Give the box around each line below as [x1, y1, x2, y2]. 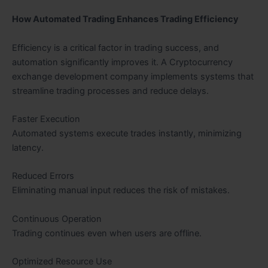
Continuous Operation [12, 213, 102, 224]
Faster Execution [12, 114, 80, 125]
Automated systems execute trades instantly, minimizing [12, 128, 242, 139]
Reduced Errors [12, 170, 74, 182]
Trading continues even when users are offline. [12, 227, 202, 239]
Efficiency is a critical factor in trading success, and [12, 42, 219, 53]
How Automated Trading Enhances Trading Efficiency [12, 14, 239, 25]
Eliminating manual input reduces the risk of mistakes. [12, 185, 230, 196]
